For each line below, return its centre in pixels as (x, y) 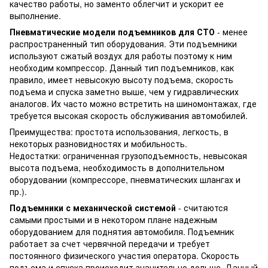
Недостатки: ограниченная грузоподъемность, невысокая (128, 156)
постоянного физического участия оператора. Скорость (124, 256)
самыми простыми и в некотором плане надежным (113, 220)
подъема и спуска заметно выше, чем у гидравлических (124, 92)
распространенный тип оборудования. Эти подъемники (123, 44)
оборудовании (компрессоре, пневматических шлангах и (125, 180)
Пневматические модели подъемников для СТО (113, 32)
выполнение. (36, 16)
